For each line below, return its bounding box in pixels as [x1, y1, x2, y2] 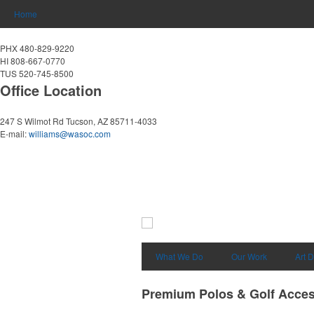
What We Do [156, 250, 203, 262]
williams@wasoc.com [29, 128, 111, 139]
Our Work [231, 250, 267, 262]
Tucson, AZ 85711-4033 [66, 115, 157, 127]
